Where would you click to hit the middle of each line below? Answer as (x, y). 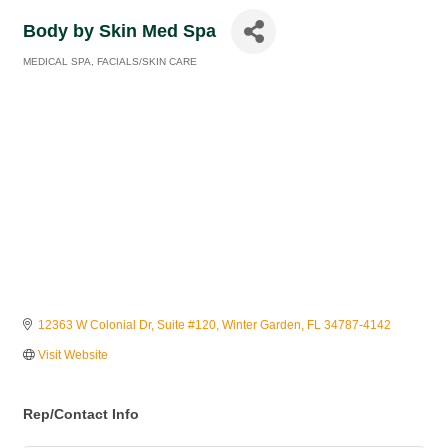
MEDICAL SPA (57, 61)
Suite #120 (186, 325)
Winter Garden (261, 325)
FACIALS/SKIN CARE (147, 61)
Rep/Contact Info (81, 414)
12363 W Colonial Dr (94, 325)
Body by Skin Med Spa (119, 31)
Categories (48, 75)
